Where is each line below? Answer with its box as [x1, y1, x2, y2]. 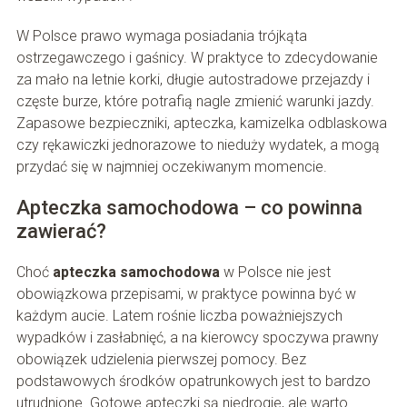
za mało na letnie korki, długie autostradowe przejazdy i [15, 71, 370, 89]
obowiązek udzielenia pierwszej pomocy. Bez [15, 351, 306, 369]
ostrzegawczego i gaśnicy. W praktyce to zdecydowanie [15, 49, 378, 67]
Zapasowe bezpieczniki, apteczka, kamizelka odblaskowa [15, 114, 387, 133]
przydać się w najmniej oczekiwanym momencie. [15, 158, 327, 176]
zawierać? [15, 220, 106, 243]
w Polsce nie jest [219, 263, 331, 282]
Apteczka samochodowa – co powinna [15, 196, 362, 220]
